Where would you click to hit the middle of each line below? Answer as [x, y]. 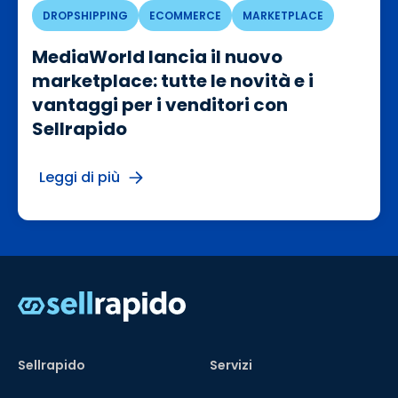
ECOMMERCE [185, 16]
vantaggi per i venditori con [160, 105]
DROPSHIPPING [85, 16]
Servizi [231, 366]
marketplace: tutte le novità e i [173, 81]
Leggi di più [80, 178]
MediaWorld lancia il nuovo [157, 57]
